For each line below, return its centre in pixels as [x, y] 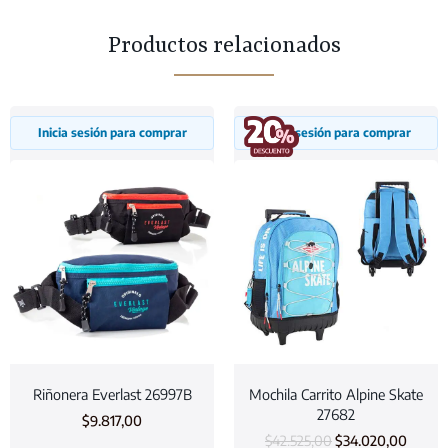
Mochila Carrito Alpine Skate [336, 394]
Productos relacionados [224, 47]
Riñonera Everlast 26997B [112, 394]
